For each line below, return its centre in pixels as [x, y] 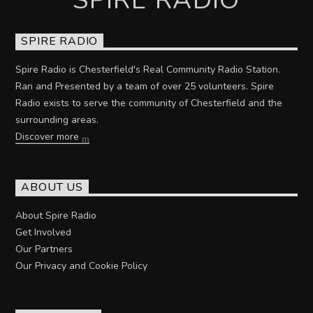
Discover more [49, 137]
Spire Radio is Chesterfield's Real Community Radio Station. [148, 70]
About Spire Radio [56, 216]
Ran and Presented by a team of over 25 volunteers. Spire [145, 86]
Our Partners [44, 249]
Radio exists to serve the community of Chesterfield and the [149, 103]
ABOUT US [52, 188]
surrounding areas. [57, 120]
